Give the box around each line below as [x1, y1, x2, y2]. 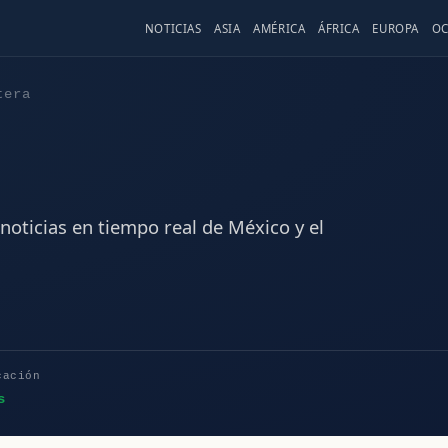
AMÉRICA [253, 21, 306, 36]
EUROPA [372, 21, 419, 36]
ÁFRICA [318, 21, 360, 36]
